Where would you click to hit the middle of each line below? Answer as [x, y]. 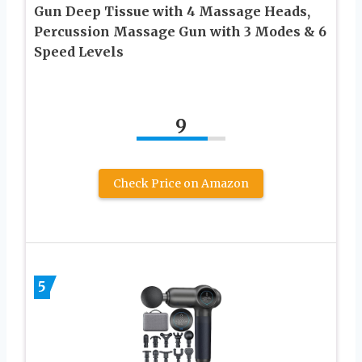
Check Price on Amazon [181, 183]
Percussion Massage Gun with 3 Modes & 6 [180, 31]
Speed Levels [79, 51]
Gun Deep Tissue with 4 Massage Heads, [172, 11]
